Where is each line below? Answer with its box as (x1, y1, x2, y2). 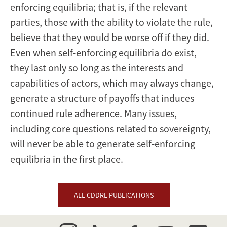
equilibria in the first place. (10, 153, 123, 166)
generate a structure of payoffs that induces (10, 92, 194, 105)
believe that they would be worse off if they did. (10, 31, 209, 44)
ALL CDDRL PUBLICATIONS (73, 191, 154, 200)
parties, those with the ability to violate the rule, (10, 16, 213, 29)
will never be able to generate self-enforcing (10, 137, 195, 150)
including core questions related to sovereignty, (10, 122, 211, 135)
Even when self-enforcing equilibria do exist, (10, 46, 197, 59)
